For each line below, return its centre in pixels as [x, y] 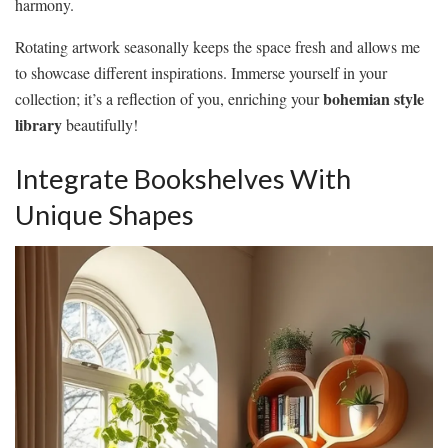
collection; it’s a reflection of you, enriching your [169, 98]
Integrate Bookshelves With [183, 178]
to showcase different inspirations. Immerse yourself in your [201, 72]
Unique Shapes [104, 214]
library [38, 124]
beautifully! [100, 124]
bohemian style [373, 98]
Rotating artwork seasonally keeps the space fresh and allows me [217, 46]
